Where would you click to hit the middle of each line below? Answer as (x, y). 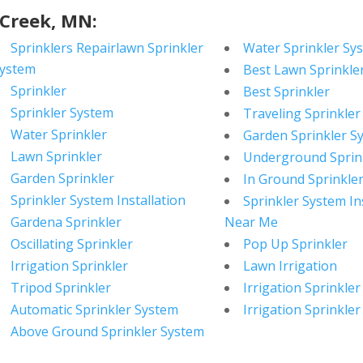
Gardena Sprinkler (66, 222)
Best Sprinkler (286, 92)
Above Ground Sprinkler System (108, 332)
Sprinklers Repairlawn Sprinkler (107, 48)
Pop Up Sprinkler (295, 244)
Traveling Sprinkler (301, 114)
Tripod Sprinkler (61, 288)
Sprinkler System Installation (98, 201)
